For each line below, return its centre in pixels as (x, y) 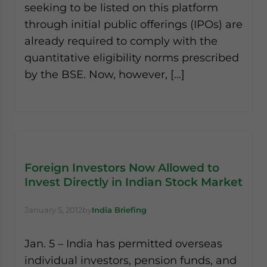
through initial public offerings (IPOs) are (133, 24)
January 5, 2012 (53, 210)
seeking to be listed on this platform (121, 7)
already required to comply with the (121, 41)
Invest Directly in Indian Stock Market (133, 182)
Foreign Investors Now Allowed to (122, 167)
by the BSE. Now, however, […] (105, 74)
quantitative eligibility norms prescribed (132, 58)
